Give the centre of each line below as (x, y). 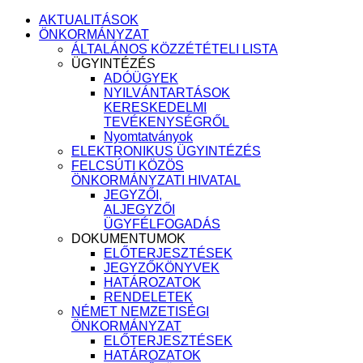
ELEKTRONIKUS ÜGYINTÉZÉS (166, 151)
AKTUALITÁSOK (89, 20)
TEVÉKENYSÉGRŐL (167, 122)
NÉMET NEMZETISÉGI (140, 312)
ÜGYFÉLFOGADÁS (162, 224)
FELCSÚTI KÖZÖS (128, 166)
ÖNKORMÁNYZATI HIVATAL (156, 180)
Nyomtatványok (148, 137)
